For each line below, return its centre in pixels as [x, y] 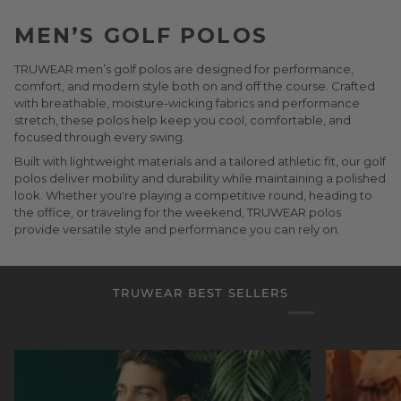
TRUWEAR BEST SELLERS [200, 292]
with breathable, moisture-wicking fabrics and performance [187, 102]
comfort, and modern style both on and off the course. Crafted [195, 85]
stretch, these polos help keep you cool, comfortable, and [183, 119]
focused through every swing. [100, 137]
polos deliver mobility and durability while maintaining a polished [200, 178]
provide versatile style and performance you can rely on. [177, 229]
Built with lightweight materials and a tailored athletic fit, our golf [200, 161]
